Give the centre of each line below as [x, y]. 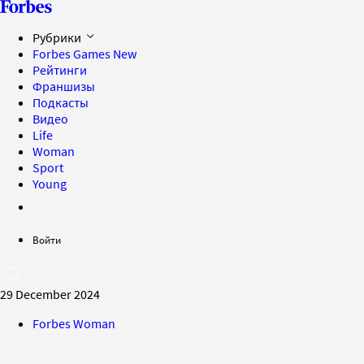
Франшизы [64, 86]
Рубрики [58, 37]
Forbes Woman [74, 323]
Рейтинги [60, 70]
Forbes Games [73, 54]
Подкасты [61, 102]
